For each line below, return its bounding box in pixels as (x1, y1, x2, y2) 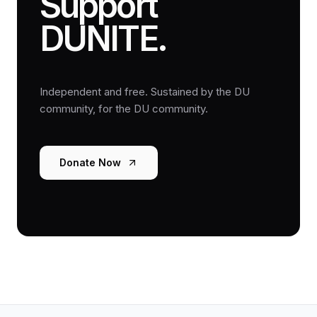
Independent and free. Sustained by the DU (40, 85, 250, 98)
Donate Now (59, 156, 121, 168)
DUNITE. (40, 18, 166, 59)
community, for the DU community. (40, 102, 208, 115)
